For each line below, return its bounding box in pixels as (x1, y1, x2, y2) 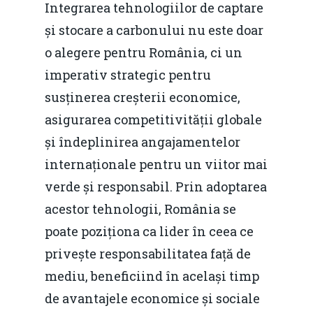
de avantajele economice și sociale (45, 290, 260, 307)
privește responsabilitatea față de (45, 245, 251, 263)
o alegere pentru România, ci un (45, 44, 242, 61)
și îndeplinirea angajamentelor (45, 133, 240, 151)
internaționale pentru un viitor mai (45, 156, 268, 173)
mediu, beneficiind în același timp (45, 268, 259, 285)
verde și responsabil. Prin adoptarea (45, 178, 267, 196)
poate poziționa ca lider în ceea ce (45, 223, 254, 240)
